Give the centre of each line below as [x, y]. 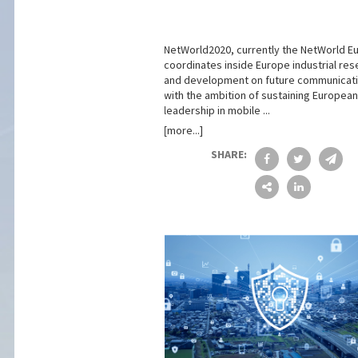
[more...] [183, 131]
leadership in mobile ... [217, 111]
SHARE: [229, 155]
